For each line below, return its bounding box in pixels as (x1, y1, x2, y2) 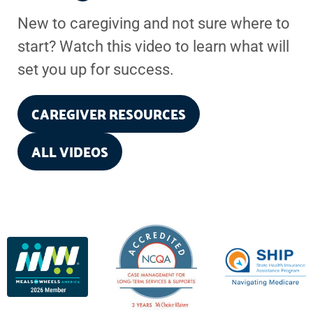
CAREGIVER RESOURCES (31, 100, 186, 126)
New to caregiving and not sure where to (17, 14, 290, 32)
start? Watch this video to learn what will (17, 37, 289, 55)
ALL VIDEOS (31, 138, 108, 164)
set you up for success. (17, 60, 174, 78)
